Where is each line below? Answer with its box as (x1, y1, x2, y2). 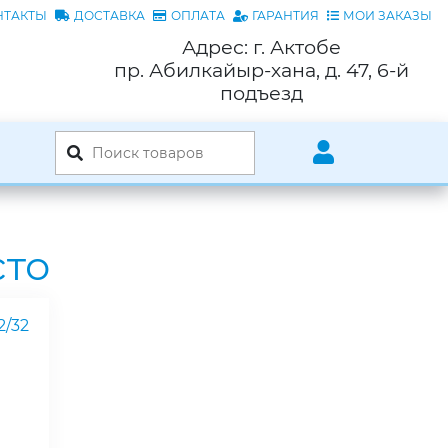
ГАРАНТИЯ (252, 8, 319, 23)
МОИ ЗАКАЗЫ (343, 8, 432, 23)
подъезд (219, 81, 303, 106)
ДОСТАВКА (74, 8, 145, 23)
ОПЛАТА (171, 8, 225, 23)
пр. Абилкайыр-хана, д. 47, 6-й (113, 58, 409, 83)
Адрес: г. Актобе (181, 35, 341, 60)
